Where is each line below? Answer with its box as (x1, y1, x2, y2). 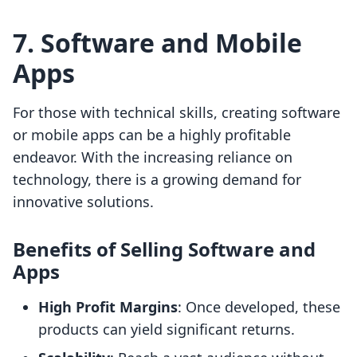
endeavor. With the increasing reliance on (13, 147, 292, 167)
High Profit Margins (38, 297, 178, 317)
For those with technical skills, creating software (13, 103, 340, 123)
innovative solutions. (13, 192, 154, 212)
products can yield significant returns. (38, 320, 295, 339)
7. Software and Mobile (13, 25, 302, 61)
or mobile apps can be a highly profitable (13, 125, 291, 145)
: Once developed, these (178, 297, 340, 317)
